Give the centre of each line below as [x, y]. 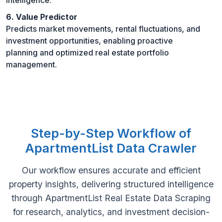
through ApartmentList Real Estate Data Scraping [111, 198]
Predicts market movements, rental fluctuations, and [103, 28]
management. [31, 64]
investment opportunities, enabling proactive [89, 40]
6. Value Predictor [42, 17]
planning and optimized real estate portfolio [87, 52]
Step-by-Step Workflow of [111, 133]
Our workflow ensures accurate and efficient [111, 170]
